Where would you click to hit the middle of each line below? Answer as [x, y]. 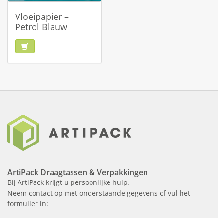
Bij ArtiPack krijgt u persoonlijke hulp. [68, 182]
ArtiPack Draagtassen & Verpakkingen [78, 172]
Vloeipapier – [42, 17]
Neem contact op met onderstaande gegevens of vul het [99, 193]
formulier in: [28, 204]
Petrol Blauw [41, 27]
